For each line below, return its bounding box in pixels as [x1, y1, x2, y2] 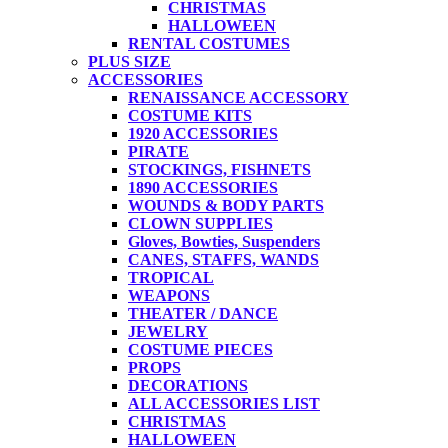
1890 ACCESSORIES [128, 178, 278, 196]
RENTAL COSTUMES [128, 34, 290, 52]
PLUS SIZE [88, 52, 171, 70]
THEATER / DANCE [128, 304, 278, 322]
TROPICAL [128, 268, 214, 286]
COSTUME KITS [128, 106, 252, 124]
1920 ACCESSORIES [128, 124, 278, 142]
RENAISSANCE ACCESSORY [128, 88, 349, 106]
